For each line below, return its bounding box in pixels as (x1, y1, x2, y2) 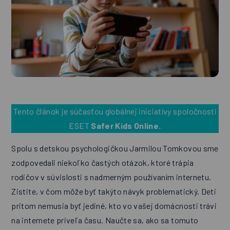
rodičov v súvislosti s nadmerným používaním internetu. (11, 172, 212, 182)
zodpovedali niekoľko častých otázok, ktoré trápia (11, 158, 194, 168)
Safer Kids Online (91, 121, 159, 131)
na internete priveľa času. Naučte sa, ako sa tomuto (11, 215, 199, 225)
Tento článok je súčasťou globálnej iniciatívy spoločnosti (13, 106, 217, 117)
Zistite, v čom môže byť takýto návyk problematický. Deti (11, 186, 217, 197)
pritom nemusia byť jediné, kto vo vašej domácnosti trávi (11, 201, 217, 211)
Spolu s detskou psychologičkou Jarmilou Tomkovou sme (11, 143, 219, 154)
